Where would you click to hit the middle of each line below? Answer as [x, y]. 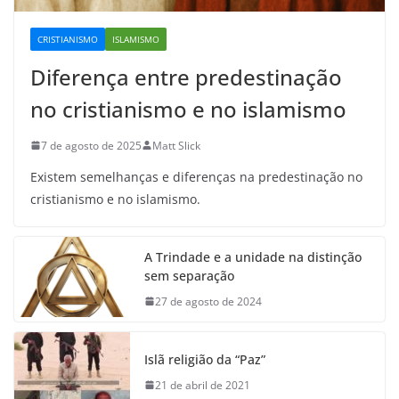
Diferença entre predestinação [186, 77]
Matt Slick [176, 145]
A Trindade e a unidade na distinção [253, 256]
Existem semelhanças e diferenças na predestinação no [196, 176]
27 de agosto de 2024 [208, 301]
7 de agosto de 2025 [91, 145]
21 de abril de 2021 [203, 385]
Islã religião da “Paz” [205, 359]
